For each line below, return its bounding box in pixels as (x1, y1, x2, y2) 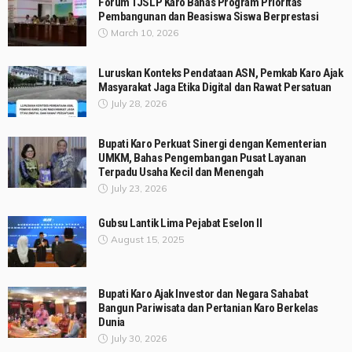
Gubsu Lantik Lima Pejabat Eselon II (98, 216, 262, 231)
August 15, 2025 (111, 233, 184, 246)
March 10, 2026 (111, 27, 178, 39)
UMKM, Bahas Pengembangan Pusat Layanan (98, 151, 306, 166)
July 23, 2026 (111, 182, 167, 195)
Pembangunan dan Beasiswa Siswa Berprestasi (98, 9, 319, 24)
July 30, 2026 (111, 332, 167, 345)
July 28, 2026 (111, 97, 167, 110)
